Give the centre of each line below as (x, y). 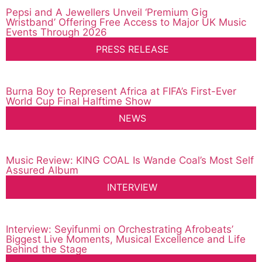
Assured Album (42, 170)
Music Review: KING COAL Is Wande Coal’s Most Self (130, 161)
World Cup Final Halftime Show (79, 101)
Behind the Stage (46, 249)
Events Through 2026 (56, 32)
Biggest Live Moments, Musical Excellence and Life (126, 239)
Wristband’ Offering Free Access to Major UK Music (126, 23)
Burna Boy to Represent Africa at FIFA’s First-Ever (121, 92)
